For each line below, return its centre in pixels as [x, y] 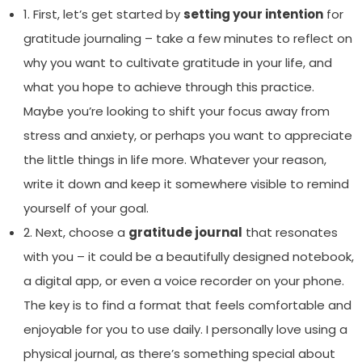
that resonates [290, 233]
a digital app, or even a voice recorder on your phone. [183, 281]
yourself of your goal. [86, 208]
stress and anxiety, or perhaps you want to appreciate [187, 136]
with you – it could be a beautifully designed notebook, [188, 257]
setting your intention [253, 15]
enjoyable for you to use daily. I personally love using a [185, 330]
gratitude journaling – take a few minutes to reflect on [187, 39]
